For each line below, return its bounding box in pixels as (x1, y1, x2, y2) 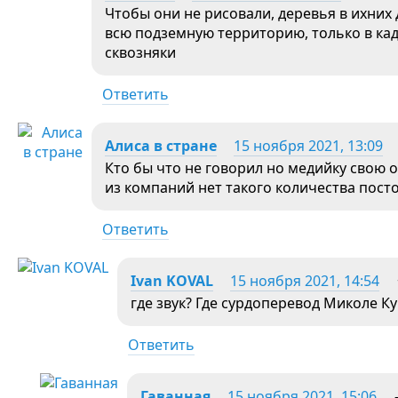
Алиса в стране (105, 135, 217, 155)
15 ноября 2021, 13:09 (234, 135, 383, 155)
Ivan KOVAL (131, 270, 213, 291)
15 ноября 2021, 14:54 (230, 270, 379, 291)
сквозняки (105, 42, 176, 62)
